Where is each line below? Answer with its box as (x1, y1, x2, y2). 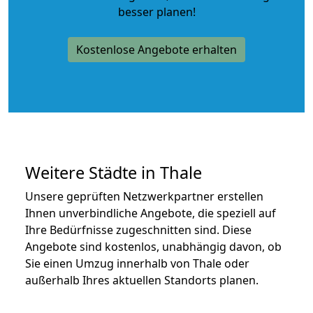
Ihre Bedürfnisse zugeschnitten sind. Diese (25, 221, 252, 238)
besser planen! (117, 3, 196, 20)
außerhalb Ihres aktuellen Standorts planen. (25, 272, 259, 288)
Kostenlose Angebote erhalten (76, 41, 237, 57)
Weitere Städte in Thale (25, 161, 202, 184)
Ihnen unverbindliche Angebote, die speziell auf (25, 205, 276, 221)
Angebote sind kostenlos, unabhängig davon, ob (25, 238, 282, 254)
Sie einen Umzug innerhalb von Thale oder (25, 255, 249, 271)
